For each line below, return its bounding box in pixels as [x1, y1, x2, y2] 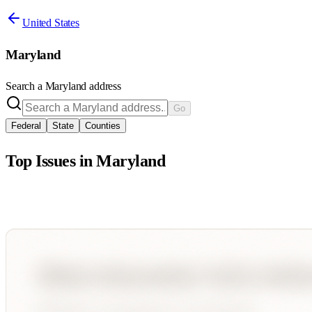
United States [22, 16, 79, 29]
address [86, 80, 122, 93]
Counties [85, 120, 120, 132]
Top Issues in [6, 152, 97, 171]
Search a [6, 80, 45, 93]
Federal [11, 120, 41, 132]
